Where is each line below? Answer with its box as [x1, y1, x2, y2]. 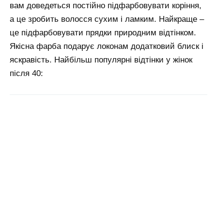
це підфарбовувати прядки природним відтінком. [10, 28, 196, 38]
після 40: [10, 69, 43, 78]
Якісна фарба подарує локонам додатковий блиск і [10, 42, 203, 51]
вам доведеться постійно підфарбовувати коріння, [10, 1, 201, 11]
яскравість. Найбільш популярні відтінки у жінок [10, 55, 192, 65]
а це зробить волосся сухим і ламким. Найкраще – [10, 15, 204, 24]
